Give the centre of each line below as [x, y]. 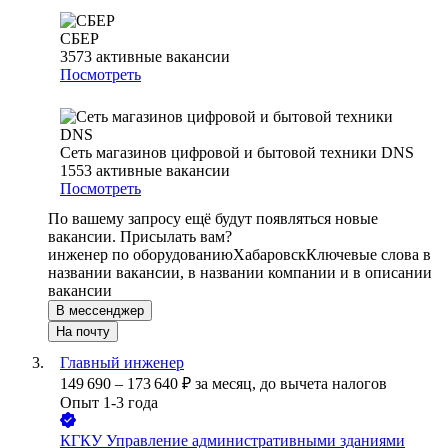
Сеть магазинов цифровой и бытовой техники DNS [237, 153]
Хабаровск [269, 255]
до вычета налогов [323, 384]
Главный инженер [122, 363]
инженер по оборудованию [140, 255]
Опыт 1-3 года [109, 403]
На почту [83, 332]
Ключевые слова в [368, 255]
